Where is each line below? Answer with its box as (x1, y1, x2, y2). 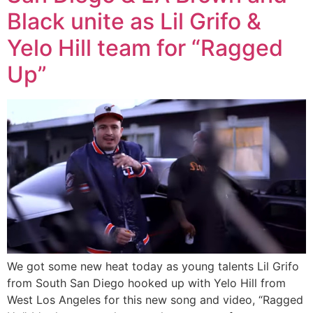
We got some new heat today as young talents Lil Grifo (7, 259, 299, 274)
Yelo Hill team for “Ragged (7, 34, 283, 62)
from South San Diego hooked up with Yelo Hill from (7, 276, 286, 291)
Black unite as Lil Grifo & (7, 8, 261, 36)
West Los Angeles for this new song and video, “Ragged (7, 293, 303, 307)
